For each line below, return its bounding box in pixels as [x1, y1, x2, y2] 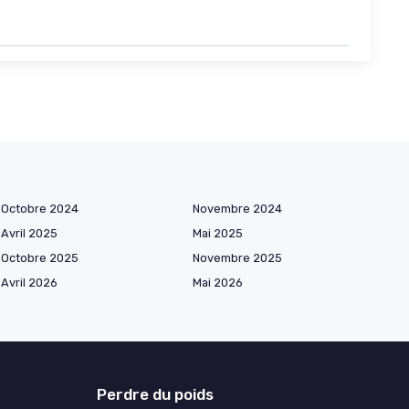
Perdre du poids [97, 385, 214, 404]
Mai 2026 [193, 276, 243, 290]
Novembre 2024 [193, 202, 282, 216]
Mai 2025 [193, 226, 243, 241]
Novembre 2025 [193, 251, 282, 266]
